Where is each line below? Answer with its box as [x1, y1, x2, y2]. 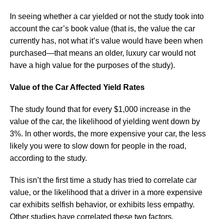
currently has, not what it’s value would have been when [10, 36, 203, 45]
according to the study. [10, 153, 87, 162]
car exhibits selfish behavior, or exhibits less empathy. [10, 200, 195, 209]
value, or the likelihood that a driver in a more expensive [10, 188, 202, 197]
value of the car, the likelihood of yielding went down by [10, 117, 200, 126]
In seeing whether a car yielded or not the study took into [10, 12, 204, 21]
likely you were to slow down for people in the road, [10, 141, 186, 150]
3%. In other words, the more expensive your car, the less [10, 129, 206, 138]
